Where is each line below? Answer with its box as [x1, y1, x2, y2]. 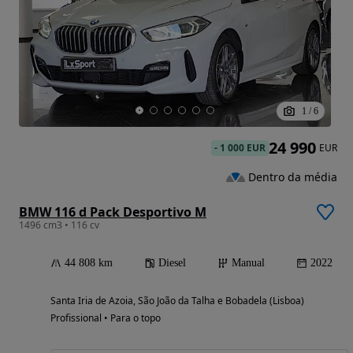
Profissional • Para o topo [50, 311, 161, 325]
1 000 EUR [220, 141, 266, 155]
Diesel [158, 257, 186, 269]
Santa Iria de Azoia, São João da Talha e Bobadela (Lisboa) [50, 294, 304, 308]
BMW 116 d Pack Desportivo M [19, 203, 206, 221]
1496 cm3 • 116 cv [19, 218, 99, 232]
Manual [232, 257, 265, 269]
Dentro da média [248, 169, 337, 184]
